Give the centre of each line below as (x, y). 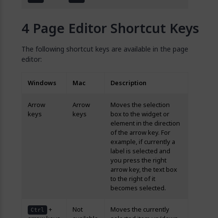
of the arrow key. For (140, 133)
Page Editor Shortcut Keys (116, 28)
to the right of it (133, 179)
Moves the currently (140, 209)
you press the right (138, 160)
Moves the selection (140, 105)
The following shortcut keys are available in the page (105, 49)
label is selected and (140, 151)
